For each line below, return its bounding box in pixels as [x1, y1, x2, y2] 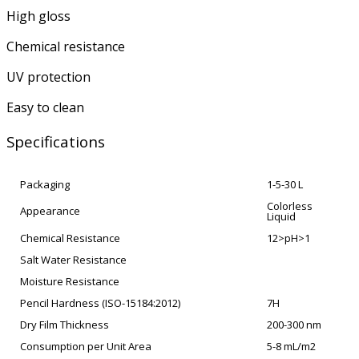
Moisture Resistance [20, 274, 119, 289]
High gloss [6, 6, 71, 25]
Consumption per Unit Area [20, 339, 151, 354]
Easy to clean [6, 98, 84, 116]
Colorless [267, 199, 313, 214]
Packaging [20, 177, 70, 192]
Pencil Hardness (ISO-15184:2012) [20, 296, 180, 311]
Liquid [267, 209, 296, 224]
